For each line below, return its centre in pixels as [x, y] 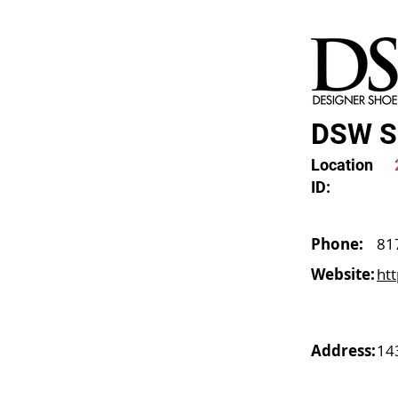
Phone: [337, 244]
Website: [343, 274]
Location [342, 165]
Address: [343, 350]
